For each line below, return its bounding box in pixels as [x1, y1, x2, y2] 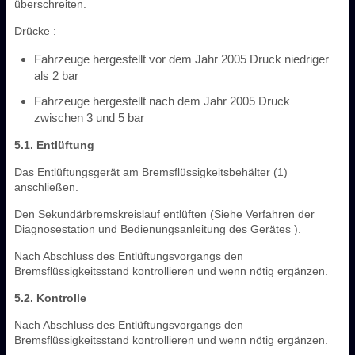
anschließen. [14, 180, 78, 193]
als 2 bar [34, 68, 78, 82]
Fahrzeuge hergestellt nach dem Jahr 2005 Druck [34, 94, 290, 108]
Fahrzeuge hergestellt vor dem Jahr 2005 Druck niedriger [34, 52, 329, 66]
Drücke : [14, 24, 56, 37]
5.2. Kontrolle [14, 291, 86, 304]
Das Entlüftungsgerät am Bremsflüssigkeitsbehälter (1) [14, 165, 288, 178]
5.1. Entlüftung [14, 138, 94, 151]
